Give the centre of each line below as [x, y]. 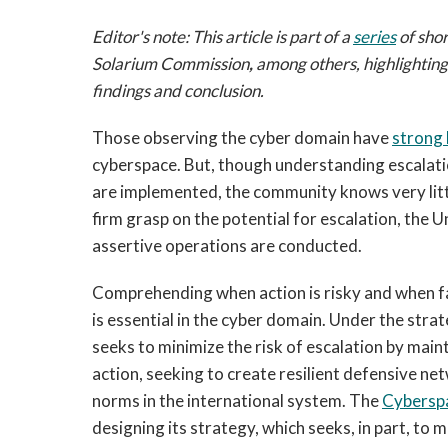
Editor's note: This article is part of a [222, 36]
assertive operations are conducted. [227, 245]
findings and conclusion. [178, 90]
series [374, 36]
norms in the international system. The [237, 400]
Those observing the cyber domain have [242, 137]
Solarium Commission [170, 63]
